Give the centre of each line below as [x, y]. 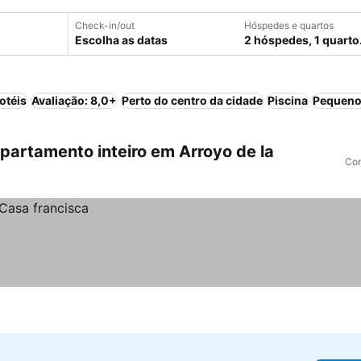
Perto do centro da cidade [192, 100]
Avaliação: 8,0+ [74, 100]
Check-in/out [105, 25]
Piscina [288, 100]
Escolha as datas [121, 40]
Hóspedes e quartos [289, 25]
